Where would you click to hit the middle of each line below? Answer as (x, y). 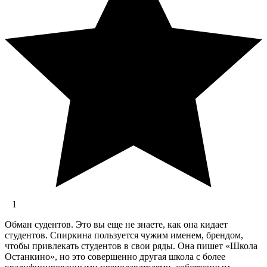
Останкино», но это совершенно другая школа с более (115, 257)
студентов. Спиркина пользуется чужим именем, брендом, (124, 235)
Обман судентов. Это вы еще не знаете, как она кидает (116, 225)
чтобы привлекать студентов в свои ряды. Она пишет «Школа (131, 246)
